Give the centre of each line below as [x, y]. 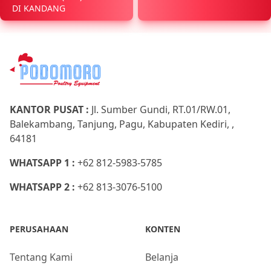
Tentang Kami [41, 257]
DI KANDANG [39, 8]
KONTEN [163, 229]
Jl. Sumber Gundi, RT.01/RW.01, [161, 109]
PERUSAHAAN [39, 229]
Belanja [162, 257]
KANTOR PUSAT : [51, 109]
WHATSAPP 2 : [44, 187]
